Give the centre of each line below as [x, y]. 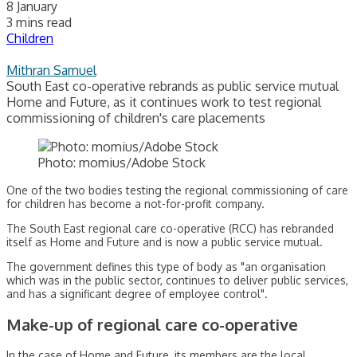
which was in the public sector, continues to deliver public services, [177, 280]
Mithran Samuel [51, 71]
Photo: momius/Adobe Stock [122, 163]
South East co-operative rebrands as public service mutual [173, 86]
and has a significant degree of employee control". [137, 294]
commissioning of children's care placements [136, 118]
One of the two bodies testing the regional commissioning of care [177, 190]
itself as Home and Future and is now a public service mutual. [165, 242]
